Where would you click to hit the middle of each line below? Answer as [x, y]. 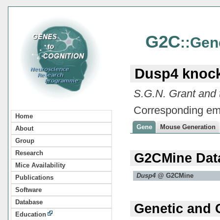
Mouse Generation [188, 127]
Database [29, 202]
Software [28, 190]
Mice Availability [40, 165]
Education [31, 214]
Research [29, 153]
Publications [34, 177]
